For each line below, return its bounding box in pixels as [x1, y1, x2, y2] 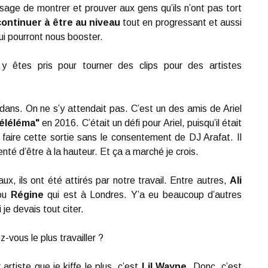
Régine [10, 190, 44, 200]
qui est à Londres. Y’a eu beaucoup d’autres [43, 190, 242, 200]
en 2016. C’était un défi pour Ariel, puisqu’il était [39, 118, 242, 128]
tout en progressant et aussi [120, 17, 242, 28]
